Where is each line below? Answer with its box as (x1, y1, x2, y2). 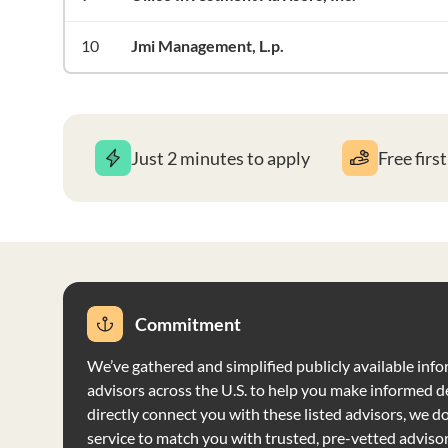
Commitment (134, 313, 241, 335)
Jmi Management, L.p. (130, 36, 284, 55)
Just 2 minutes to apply (130, 146, 310, 169)
